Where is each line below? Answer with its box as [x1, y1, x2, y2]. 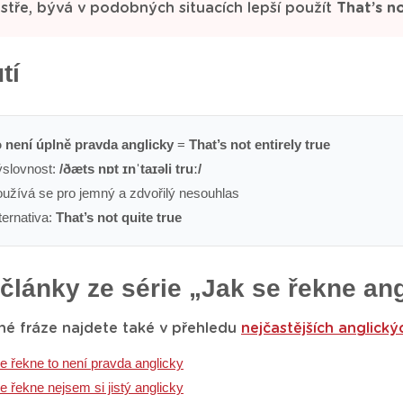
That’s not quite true [56, 210, 182, 225]
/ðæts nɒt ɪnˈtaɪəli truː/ [59, 161, 201, 176]
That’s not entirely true [189, 137, 330, 152]
